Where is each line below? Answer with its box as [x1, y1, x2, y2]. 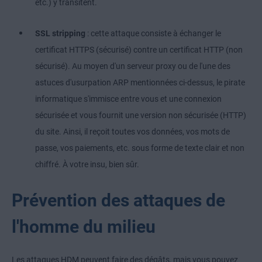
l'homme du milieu [12, 216, 156, 237]
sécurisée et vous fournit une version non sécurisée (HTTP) [35, 111, 246, 120]
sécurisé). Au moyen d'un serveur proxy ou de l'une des [35, 61, 230, 71]
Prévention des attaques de [12, 190, 225, 211]
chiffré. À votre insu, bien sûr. [35, 160, 139, 170]
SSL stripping [35, 29, 85, 39]
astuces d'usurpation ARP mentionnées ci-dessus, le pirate [35, 78, 245, 88]
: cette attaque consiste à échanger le [85, 29, 221, 39]
